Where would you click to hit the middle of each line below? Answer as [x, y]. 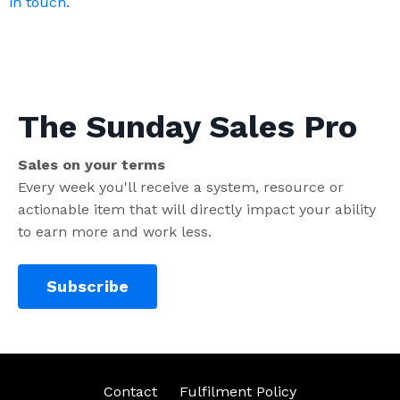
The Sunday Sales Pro [187, 126]
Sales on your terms [92, 164]
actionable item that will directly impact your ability [197, 209]
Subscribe [88, 287]
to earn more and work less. [117, 231]
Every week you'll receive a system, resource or [181, 187]
